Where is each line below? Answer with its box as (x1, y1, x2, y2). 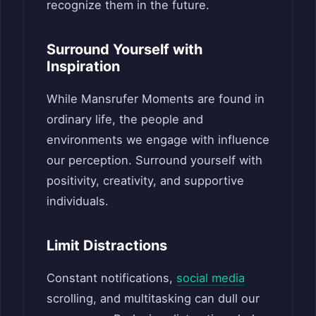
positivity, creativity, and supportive (47, 173, 244, 188)
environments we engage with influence (47, 132, 269, 147)
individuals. (47, 193, 109, 208)
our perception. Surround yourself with (47, 152, 262, 167)
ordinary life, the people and (47, 111, 203, 126)
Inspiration (47, 57, 120, 75)
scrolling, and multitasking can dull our (47, 291, 260, 305)
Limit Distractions (47, 236, 167, 254)
